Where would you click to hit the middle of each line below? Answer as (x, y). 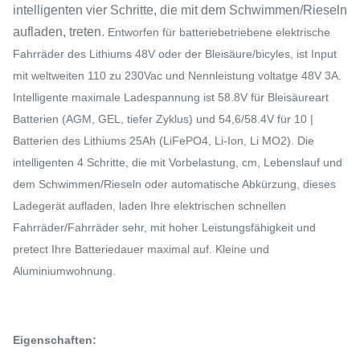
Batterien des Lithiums (70, 141)
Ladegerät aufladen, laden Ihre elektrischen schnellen (149, 206)
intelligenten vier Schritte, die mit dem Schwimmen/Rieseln (180, 10)
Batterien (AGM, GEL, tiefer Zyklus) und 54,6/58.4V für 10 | (163, 119)
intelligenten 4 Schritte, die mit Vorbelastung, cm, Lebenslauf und (178, 162)
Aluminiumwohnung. (64, 271)
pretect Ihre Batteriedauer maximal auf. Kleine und (141, 249)
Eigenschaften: (55, 340)
